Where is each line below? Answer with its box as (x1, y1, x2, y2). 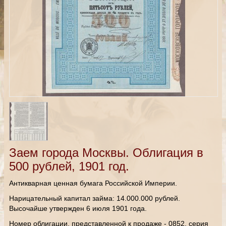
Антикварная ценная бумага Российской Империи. (9, 179, 177, 187)
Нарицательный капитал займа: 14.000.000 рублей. (9, 194, 180, 202)
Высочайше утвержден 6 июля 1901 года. (9, 204, 147, 212)
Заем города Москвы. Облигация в (9, 146, 203, 159)
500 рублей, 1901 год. (9, 159, 129, 173)
